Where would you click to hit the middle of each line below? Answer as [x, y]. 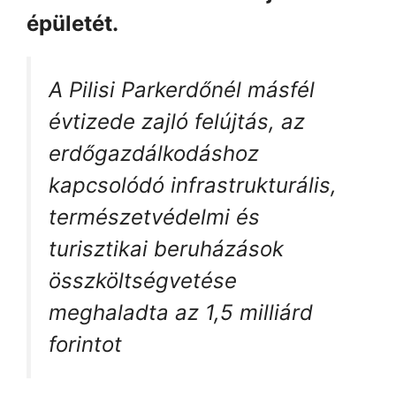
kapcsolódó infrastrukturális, [193, 185]
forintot [85, 344]
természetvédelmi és [154, 217]
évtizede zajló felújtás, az [177, 121]
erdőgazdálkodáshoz [154, 153]
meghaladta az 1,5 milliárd [181, 312]
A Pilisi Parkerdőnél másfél [182, 89]
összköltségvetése [143, 280]
